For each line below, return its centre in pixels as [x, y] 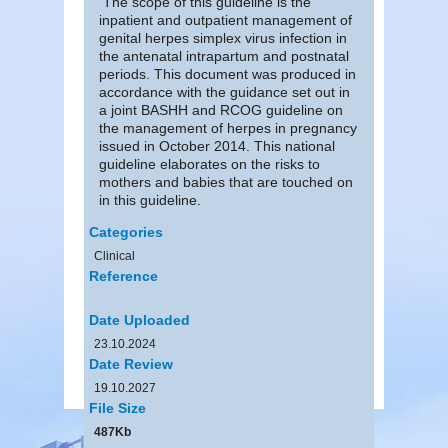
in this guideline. [150, 199]
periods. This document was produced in [227, 73]
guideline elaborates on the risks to [209, 163]
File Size [117, 407]
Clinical [114, 255]
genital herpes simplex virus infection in [223, 37]
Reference [123, 275]
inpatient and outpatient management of [225, 19]
